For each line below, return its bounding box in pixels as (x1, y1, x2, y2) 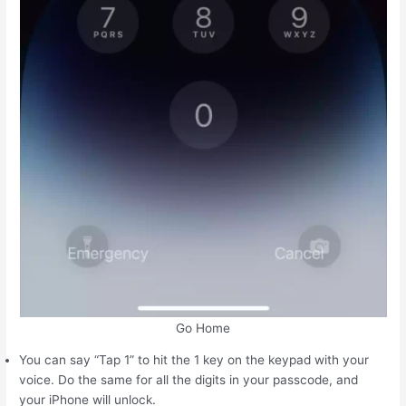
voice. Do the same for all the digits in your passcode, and (19, 372, 359, 388)
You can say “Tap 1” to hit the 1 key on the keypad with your (19, 353, 370, 368)
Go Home (176, 320, 230, 335)
